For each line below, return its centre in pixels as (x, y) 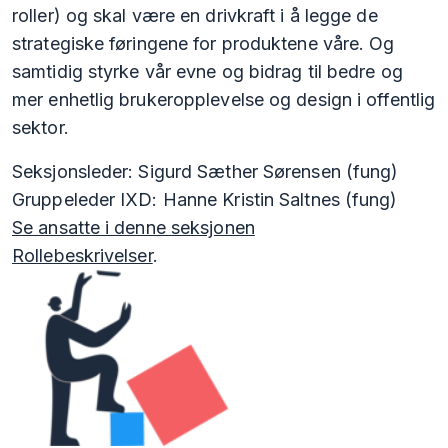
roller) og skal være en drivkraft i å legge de (195, 16)
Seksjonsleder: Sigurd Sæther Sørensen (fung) (205, 172)
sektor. (40, 128)
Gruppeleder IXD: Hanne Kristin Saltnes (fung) (205, 200)
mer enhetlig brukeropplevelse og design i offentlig (224, 100)
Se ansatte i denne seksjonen (133, 228)
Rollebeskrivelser (82, 256)
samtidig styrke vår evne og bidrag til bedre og (207, 72)
